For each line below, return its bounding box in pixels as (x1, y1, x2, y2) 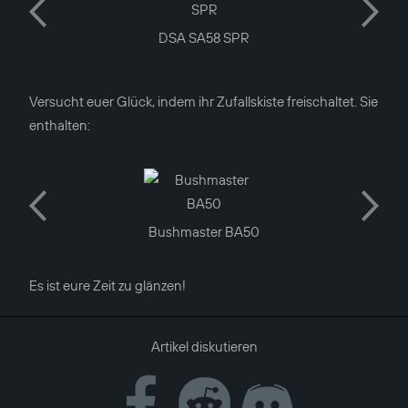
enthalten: (29, 117, 90, 135)
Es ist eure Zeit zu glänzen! (29, 276, 186, 294)
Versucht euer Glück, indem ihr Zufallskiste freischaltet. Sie (29, 93, 378, 111)
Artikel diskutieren (150, 337, 258, 355)
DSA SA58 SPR (158, 28, 250, 46)
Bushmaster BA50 (148, 222, 260, 240)
